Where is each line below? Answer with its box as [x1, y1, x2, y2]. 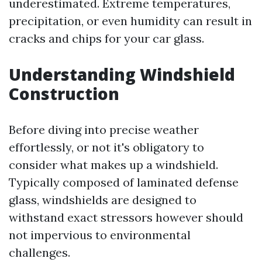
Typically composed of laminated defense [9, 175, 239, 189]
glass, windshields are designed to [9, 192, 196, 207]
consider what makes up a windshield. [9, 157, 218, 172]
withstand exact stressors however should [9, 210, 243, 225]
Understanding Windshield [9, 63, 235, 85]
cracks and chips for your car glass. [9, 31, 204, 46]
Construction [9, 82, 119, 105]
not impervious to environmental [9, 227, 191, 242]
